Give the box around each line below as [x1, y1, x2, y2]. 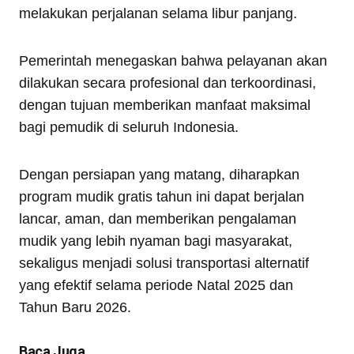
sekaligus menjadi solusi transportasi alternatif [19, 254, 309, 271]
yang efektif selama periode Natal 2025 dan [19, 277, 293, 293]
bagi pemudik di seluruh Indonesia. [19, 119, 239, 135]
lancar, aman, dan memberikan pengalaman [19, 210, 296, 227]
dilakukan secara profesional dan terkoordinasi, [19, 74, 316, 91]
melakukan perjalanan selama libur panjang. [19, 5, 297, 21]
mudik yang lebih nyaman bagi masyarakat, [19, 232, 292, 249]
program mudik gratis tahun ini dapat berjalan [19, 188, 304, 205]
